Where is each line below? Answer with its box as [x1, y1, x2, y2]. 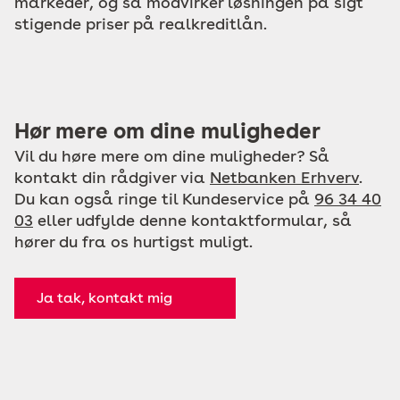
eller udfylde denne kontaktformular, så [33, 211, 352, 229]
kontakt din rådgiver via [14, 168, 210, 187]
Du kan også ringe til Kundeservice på [14, 189, 314, 208]
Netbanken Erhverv [210, 168, 359, 187]
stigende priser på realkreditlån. [14, 14, 267, 33]
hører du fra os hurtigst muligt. [14, 232, 253, 251]
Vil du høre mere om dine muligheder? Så [14, 146, 329, 165]
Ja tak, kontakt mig [37, 289, 172, 306]
